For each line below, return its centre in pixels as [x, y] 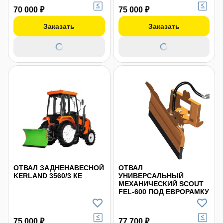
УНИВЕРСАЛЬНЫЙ [151, 176]
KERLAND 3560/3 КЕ [48, 176]
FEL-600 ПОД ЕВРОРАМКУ [164, 192]
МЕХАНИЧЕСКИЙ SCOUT [161, 184]
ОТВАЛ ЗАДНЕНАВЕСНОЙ [59, 168]
